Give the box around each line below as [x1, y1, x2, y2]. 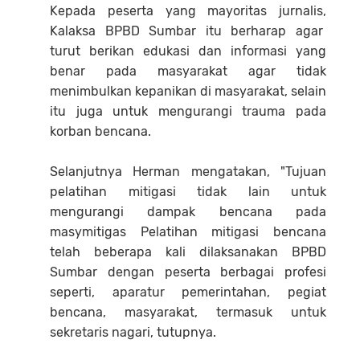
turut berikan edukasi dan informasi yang [50, 43, 326, 59]
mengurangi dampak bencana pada [50, 203, 326, 219]
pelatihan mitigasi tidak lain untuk [50, 183, 326, 199]
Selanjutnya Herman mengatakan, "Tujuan [50, 163, 326, 179]
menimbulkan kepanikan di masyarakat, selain [50, 83, 326, 99]
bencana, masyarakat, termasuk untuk [50, 304, 326, 320]
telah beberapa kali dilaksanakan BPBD [50, 243, 326, 260]
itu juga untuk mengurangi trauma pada [50, 103, 326, 119]
